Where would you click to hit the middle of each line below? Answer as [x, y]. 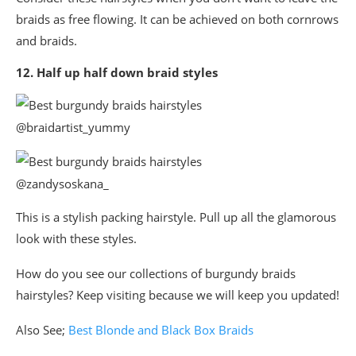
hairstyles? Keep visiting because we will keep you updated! [178, 295]
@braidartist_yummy [73, 128]
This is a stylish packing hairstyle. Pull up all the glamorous [176, 217]
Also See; [42, 330]
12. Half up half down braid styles [117, 73]
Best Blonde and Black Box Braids [161, 330]
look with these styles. [76, 239]
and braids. [46, 41]
